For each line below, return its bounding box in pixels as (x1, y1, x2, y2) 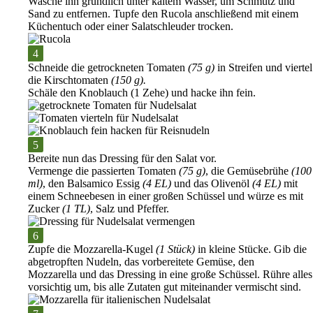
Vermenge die (28, 164, 92, 177)
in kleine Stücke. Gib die (198, 243, 307, 256)
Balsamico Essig (67, 177, 140, 189)
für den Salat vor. (138, 152, 217, 164)
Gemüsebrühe (227, 164, 291, 177)
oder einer (82, 20, 131, 33)
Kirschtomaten (44, 73, 111, 86)
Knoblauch (79, 86, 128, 99)
